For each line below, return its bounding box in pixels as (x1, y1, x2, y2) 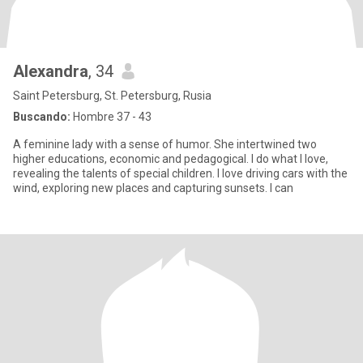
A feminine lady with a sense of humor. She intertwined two (13, 138, 317, 151)
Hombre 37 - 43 (70, 110, 152, 123)
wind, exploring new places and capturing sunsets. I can (13, 181, 293, 194)
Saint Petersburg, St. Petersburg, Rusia (13, 89, 211, 102)
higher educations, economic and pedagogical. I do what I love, (13, 152, 328, 165)
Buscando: (13, 110, 70, 123)
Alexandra (13, 62, 88, 81)
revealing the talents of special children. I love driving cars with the (13, 167, 348, 180)
